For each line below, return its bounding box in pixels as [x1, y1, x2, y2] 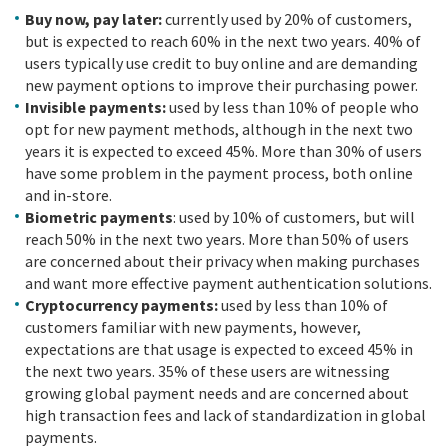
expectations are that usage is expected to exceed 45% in [25, 338, 413, 359]
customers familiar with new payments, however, [25, 316, 361, 337]
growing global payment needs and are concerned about [25, 382, 409, 403]
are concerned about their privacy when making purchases [25, 250, 420, 271]
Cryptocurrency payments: [25, 294, 218, 315]
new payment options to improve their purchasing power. [25, 74, 418, 95]
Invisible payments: [25, 96, 166, 117]
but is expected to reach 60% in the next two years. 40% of [25, 30, 421, 51]
